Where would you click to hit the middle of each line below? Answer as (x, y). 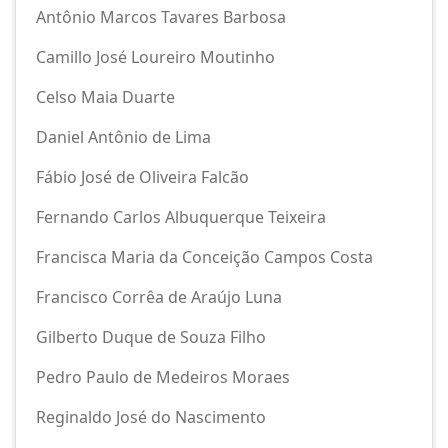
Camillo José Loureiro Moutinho (155, 57)
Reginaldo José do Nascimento (151, 417)
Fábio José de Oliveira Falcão (142, 177)
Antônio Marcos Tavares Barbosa (161, 17)
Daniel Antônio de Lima (123, 137)
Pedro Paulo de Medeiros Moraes (163, 377)
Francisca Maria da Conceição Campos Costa (204, 257)
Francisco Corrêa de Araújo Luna (159, 297)
